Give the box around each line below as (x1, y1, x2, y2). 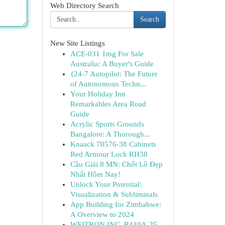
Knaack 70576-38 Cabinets (70, 140, 156, 148)
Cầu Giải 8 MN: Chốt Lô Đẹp (70, 160, 163, 168)
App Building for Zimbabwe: (70, 200, 161, 208)
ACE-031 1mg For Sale (70, 50, 144, 58)
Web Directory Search (50, 2, 119, 10)
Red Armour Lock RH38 (70, 150, 148, 158)
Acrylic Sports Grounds (70, 120, 144, 128)
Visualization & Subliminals (70, 190, 158, 198)
